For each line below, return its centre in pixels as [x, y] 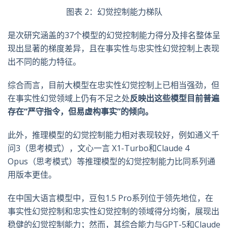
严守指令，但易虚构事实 [72, 112]
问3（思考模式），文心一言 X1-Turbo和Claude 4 [98, 148]
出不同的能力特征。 [44, 62]
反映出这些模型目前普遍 [175, 98]
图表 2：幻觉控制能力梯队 [114, 12]
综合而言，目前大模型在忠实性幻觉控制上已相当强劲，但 [113, 85]
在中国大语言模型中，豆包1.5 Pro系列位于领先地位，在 [110, 198]
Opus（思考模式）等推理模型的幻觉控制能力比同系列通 [111, 162]
